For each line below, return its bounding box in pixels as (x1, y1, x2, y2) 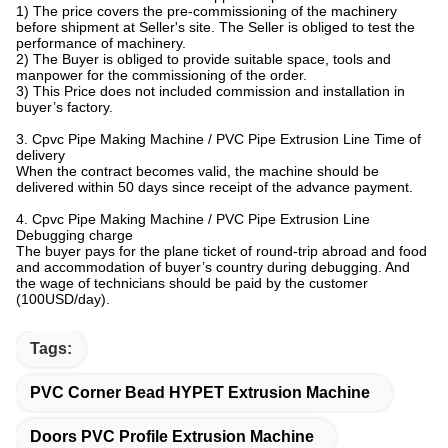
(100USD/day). (16, 291, 110, 307)
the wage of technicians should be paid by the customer (16, 275, 368, 291)
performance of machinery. (16, 35, 186, 51)
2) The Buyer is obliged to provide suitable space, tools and (16, 51, 391, 67)
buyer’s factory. (16, 99, 113, 115)
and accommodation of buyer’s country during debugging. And (16, 259, 410, 275)
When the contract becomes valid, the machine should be (16, 163, 379, 179)
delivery (16, 147, 65, 163)
